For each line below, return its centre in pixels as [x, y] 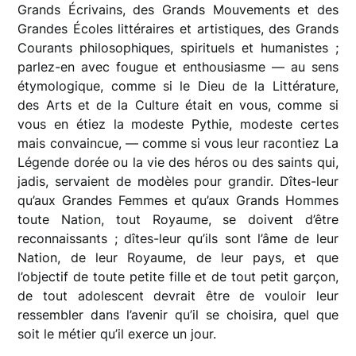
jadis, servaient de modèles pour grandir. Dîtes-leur [178, 181]
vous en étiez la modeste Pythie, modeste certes [178, 124]
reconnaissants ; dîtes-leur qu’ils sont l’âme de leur [178, 238]
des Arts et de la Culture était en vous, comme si [178, 104]
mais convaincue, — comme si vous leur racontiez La [178, 143]
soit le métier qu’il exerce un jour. [117, 333]
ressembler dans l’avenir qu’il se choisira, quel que [178, 314]
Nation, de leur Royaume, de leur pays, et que [178, 257]
